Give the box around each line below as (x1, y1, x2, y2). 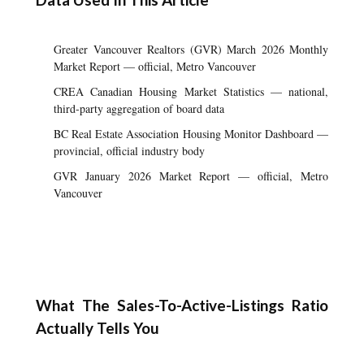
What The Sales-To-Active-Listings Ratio (36, 296, 328, 314)
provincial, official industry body (54, 143, 205, 158)
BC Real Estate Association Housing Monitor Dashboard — (54, 126, 328, 141)
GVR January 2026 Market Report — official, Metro (54, 168, 328, 184)
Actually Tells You (36, 318, 159, 337)
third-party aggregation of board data (54, 101, 224, 116)
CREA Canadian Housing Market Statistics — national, (54, 84, 328, 99)
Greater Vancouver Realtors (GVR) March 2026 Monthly (54, 41, 328, 57)
